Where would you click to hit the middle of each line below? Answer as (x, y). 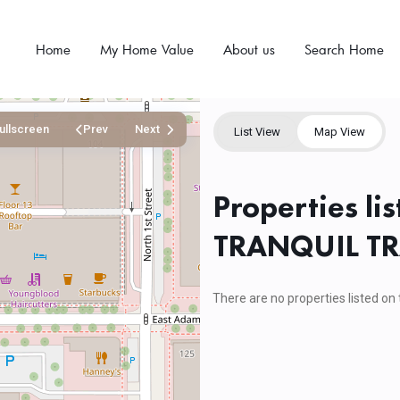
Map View (340, 132)
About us (249, 49)
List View (257, 132)
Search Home (344, 49)
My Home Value (146, 49)
